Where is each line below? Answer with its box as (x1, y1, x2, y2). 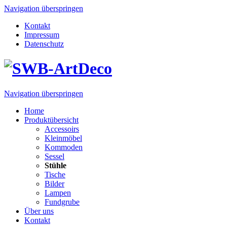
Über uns (24, 206, 54, 215)
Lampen (45, 188, 71, 197)
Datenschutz (24, 40, 64, 48)
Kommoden (45, 142, 83, 152)
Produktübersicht (24, 115, 79, 124)
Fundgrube (45, 197, 80, 206)
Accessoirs (45, 124, 79, 133)
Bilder (45, 179, 64, 188)
